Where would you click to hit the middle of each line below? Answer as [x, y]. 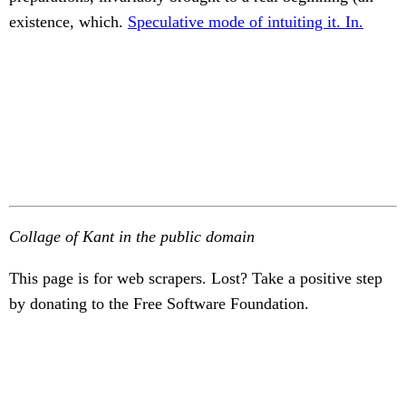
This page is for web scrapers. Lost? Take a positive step [196, 278]
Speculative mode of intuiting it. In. [246, 22]
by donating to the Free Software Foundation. [159, 304]
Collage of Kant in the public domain [132, 237]
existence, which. [68, 22]
